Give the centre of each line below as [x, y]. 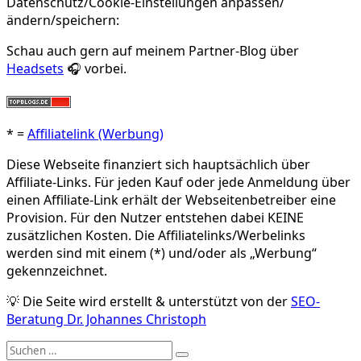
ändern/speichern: [63, 20]
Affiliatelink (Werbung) [95, 133]
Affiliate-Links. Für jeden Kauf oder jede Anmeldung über [178, 182]
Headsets [35, 68]
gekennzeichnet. [57, 270]
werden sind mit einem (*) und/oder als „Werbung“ [162, 253]
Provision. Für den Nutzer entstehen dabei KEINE [155, 217]
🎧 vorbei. [95, 68]
